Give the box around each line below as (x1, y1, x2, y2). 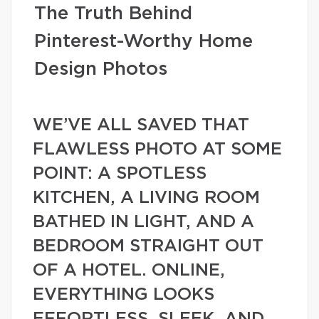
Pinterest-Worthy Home (34, 32, 253, 51)
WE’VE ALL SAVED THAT (33, 117, 249, 134)
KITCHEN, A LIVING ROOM (33, 189, 260, 206)
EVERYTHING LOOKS (33, 286, 214, 303)
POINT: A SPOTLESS (33, 165, 206, 182)
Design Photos (34, 60, 167, 78)
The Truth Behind (34, 4, 192, 23)
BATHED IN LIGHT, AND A (33, 214, 254, 231)
